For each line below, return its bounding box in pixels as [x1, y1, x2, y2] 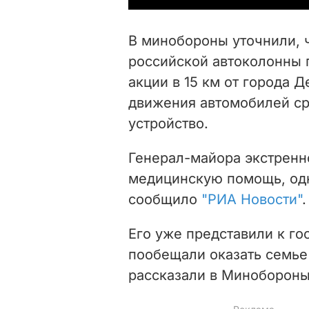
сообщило [128, 190, 201, 208]
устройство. [128, 114, 208, 132]
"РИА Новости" [201, 190, 302, 208]
